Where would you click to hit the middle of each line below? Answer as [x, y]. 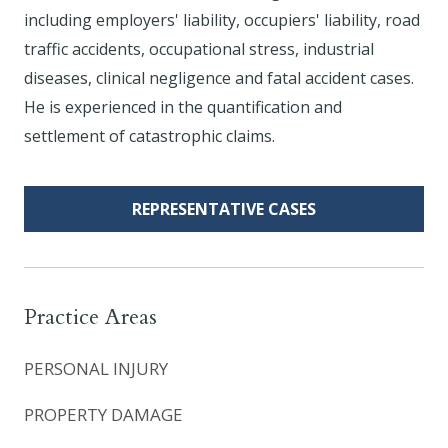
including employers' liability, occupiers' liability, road [222, 20]
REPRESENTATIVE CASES [224, 209]
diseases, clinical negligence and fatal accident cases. [219, 78]
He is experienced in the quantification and [183, 107]
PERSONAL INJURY [96, 369]
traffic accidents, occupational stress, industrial [199, 49]
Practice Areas [90, 317]
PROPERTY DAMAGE [103, 414]
